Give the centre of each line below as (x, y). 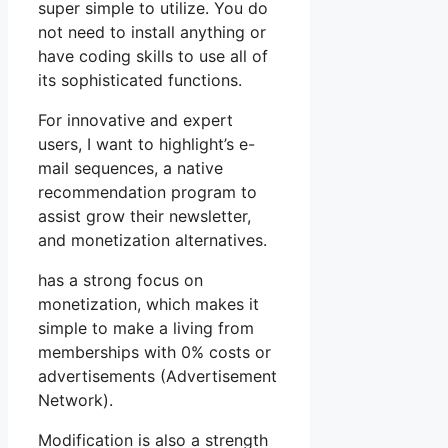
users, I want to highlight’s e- (146, 144)
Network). (75, 400)
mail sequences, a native (130, 168)
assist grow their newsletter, (144, 216)
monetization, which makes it (148, 304)
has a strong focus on (120, 280)
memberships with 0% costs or (154, 352)
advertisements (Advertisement (157, 376)
